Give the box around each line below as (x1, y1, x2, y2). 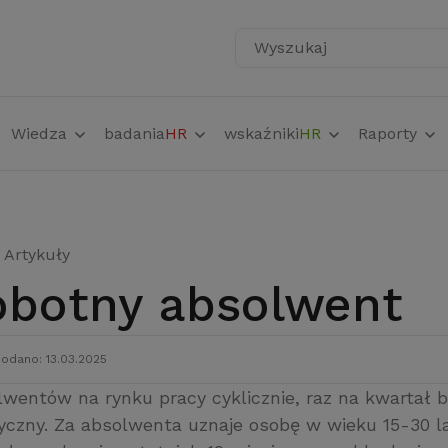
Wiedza (10, 124, 72, 143)
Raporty (357, 124, 422, 143)
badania (103, 124, 165, 143)
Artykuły (4, 245, 70, 264)
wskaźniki (223, 124, 299, 143)
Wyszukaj (251, 47, 322, 70)
